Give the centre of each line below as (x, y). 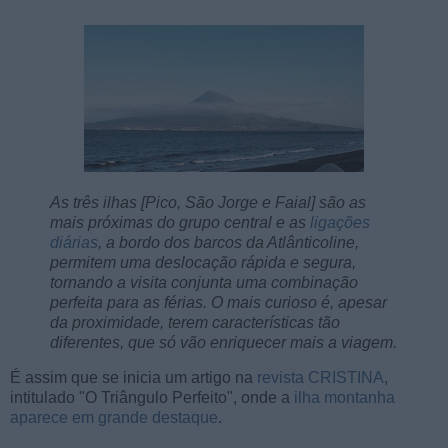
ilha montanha (344, 398)
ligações (340, 222)
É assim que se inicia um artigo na (133, 378)
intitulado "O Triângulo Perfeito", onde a (152, 398)
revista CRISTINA (320, 378)
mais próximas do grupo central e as (180, 222)
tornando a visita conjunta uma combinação (204, 282)
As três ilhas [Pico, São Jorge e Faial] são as (208, 202)
